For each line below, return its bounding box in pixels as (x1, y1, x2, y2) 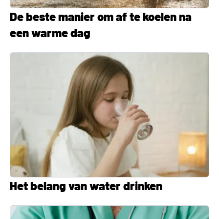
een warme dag (10, 25, 90, 40)
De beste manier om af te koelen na (10, 9, 192, 23)
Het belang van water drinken (10, 178, 162, 193)
